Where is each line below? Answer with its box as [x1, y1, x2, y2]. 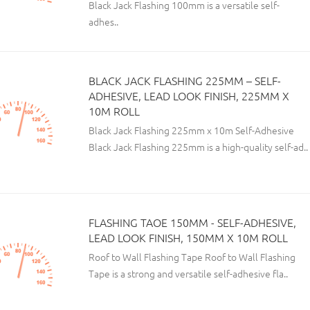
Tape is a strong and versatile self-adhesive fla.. [89, 266, 288, 280]
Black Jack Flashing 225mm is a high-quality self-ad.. [89, 140, 308, 154]
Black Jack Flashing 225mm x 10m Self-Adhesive [89, 123, 294, 137]
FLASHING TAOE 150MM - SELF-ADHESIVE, [89, 215, 296, 230]
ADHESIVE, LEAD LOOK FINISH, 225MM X [89, 88, 289, 103]
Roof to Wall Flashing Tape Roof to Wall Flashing [89, 250, 295, 264]
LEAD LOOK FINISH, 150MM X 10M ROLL [89, 230, 288, 245]
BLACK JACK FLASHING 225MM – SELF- [89, 73, 281, 88]
